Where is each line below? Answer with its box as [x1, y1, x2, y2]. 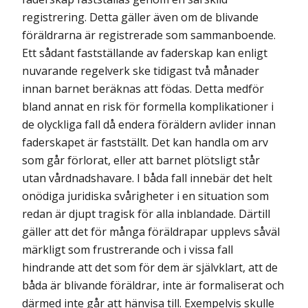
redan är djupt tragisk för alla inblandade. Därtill [22, 206, 270, 221]
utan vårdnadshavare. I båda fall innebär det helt [22, 170, 272, 186]
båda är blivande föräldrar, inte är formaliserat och [22, 277, 284, 293]
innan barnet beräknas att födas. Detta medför [22, 80, 264, 96]
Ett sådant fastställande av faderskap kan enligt [22, 45, 267, 60]
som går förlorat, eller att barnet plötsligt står [22, 152, 260, 168]
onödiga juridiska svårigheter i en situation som [22, 188, 269, 203]
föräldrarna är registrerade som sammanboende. [22, 27, 276, 43]
